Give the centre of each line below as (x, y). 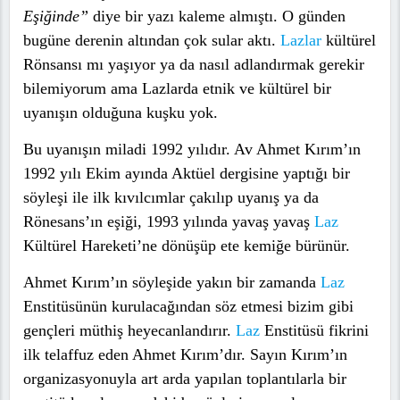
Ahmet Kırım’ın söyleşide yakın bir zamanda (172, 283)
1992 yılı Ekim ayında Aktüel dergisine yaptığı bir (187, 174)
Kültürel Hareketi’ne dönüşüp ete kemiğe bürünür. (191, 246)
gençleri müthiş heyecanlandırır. (129, 331)
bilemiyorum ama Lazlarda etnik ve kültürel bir (177, 89)
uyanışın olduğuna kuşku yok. (121, 113)
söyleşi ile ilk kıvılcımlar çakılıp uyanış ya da (171, 198)
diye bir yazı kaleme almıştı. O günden (217, 17)
